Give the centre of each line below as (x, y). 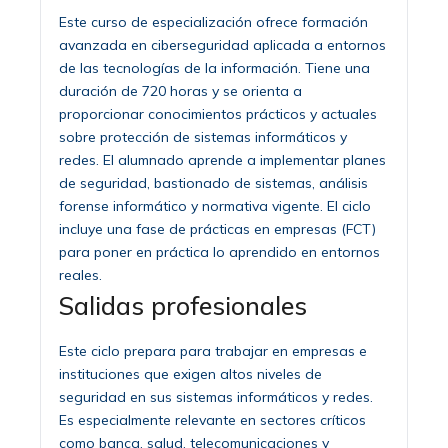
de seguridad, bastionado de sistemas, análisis (213, 182)
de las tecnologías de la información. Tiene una (214, 67)
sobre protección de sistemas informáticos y (203, 136)
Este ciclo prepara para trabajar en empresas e (213, 350)
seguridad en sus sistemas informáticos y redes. (216, 396)
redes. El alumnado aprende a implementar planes (222, 159)
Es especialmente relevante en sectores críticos (212, 419)
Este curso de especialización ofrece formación (213, 21)
